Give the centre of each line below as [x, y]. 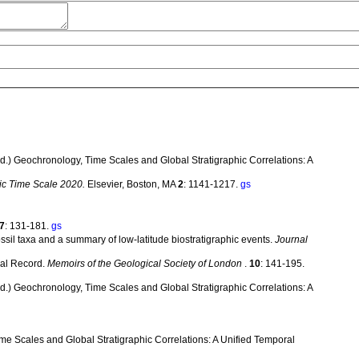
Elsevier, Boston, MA [132, 184]
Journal [291, 240]
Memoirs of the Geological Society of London [145, 264]
